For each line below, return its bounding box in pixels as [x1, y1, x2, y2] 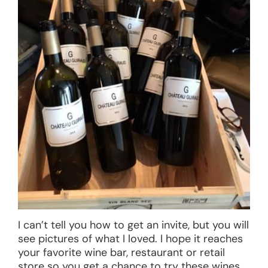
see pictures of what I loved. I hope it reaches [18, 231, 243, 246]
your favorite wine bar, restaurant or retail [18, 245, 225, 260]
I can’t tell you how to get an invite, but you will [18, 217, 249, 232]
